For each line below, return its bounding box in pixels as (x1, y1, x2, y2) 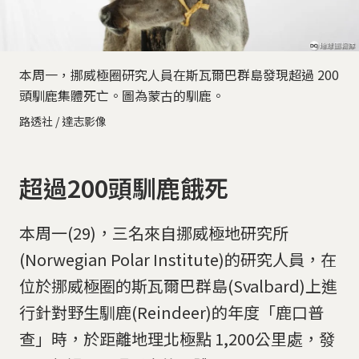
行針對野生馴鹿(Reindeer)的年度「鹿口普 (19, 301, 324, 325)
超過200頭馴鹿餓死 (19, 169, 228, 205)
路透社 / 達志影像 (19, 112, 107, 129)
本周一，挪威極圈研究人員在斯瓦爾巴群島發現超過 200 (19, 64, 339, 84)
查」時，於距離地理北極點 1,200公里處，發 (19, 327, 335, 351)
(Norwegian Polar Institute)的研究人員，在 (19, 248, 337, 272)
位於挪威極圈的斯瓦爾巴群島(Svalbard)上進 (19, 274, 337, 298)
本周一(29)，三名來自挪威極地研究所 (19, 221, 288, 245)
